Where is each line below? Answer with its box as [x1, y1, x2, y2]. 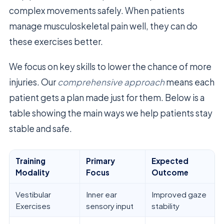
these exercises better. [9, 35, 103, 47]
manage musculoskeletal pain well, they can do [9, 20, 197, 31]
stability [151, 200, 179, 210]
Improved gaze [151, 189, 206, 199]
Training [15, 155, 45, 165]
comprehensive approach [57, 76, 164, 87]
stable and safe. [9, 122, 72, 134]
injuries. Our [9, 76, 57, 87]
